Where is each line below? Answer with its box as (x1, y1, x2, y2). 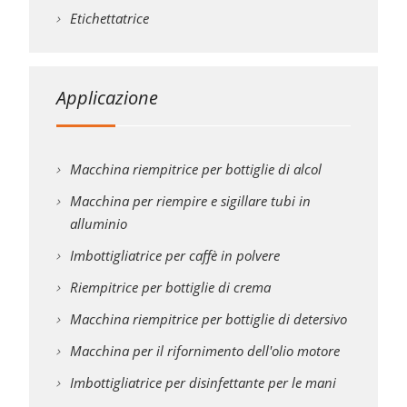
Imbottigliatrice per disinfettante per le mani (69, 372, 336, 392)
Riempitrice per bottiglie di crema (69, 277, 271, 296)
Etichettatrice (69, 8, 149, 27)
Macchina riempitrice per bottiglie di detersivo (69, 309, 347, 328)
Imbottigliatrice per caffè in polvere (69, 245, 280, 264)
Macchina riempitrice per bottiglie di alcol (69, 159, 322, 178)
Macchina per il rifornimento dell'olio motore (69, 341, 340, 360)
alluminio (69, 213, 127, 233)
